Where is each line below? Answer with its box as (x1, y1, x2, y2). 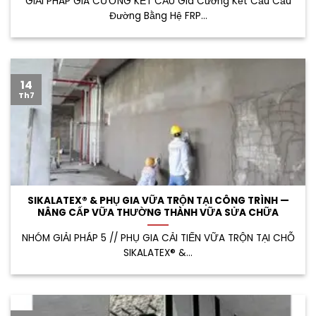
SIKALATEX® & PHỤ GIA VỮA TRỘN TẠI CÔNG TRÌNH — (27, 193, 289, 207)
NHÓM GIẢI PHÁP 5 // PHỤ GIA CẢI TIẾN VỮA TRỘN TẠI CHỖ (21, 231, 295, 245)
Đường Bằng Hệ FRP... (109, 8, 207, 23)
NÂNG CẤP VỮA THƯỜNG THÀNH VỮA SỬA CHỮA (37, 205, 279, 219)
